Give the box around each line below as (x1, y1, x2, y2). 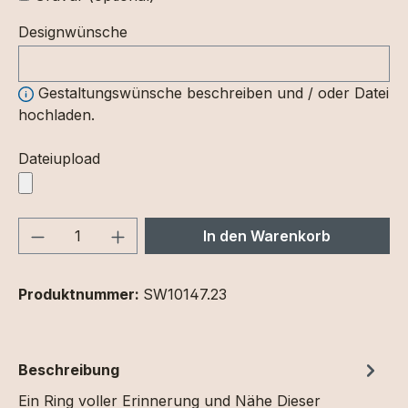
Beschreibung (18, 360, 119, 379)
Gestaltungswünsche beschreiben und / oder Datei (33, 83, 389, 102)
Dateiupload (18, 148, 100, 168)
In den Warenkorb (203, 226, 331, 245)
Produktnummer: (18, 284, 143, 303)
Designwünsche (18, 22, 127, 41)
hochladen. (18, 105, 95, 124)
